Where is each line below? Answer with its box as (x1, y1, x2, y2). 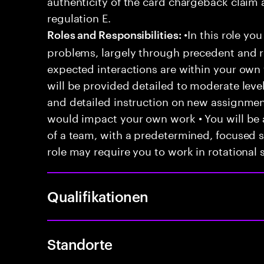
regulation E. (47, 8, 111, 25)
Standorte (47, 235, 113, 253)
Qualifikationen (47, 187, 148, 206)
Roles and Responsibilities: (47, 27, 181, 41)
